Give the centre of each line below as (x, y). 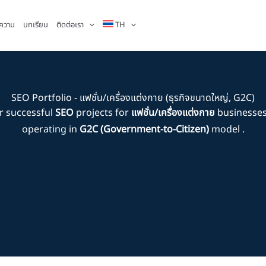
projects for (102, 113)
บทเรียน (35, 25)
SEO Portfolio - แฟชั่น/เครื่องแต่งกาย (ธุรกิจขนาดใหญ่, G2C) (133, 98)
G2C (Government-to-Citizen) (144, 129)
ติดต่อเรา (70, 25)
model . (227, 129)
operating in (50, 129)
